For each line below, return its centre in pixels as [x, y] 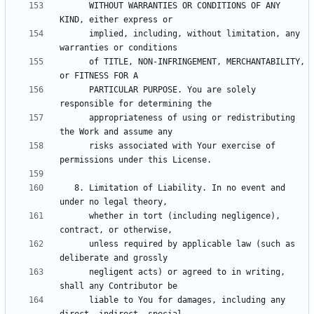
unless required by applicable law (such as [74, 244]
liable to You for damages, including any [74, 300]
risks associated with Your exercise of [74, 146]
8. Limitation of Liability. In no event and [67, 188]
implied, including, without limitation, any [74, 34]
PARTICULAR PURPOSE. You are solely [74, 90]
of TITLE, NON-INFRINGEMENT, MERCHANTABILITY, [74, 62]
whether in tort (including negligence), [74, 216]
